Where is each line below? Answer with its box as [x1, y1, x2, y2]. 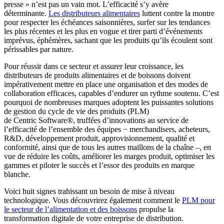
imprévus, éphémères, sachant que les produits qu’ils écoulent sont [4, 35, 212, 44]
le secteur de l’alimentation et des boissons [4, 204, 137, 213]
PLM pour [182, 195, 215, 204]
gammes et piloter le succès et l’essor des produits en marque [4, 160, 194, 169]
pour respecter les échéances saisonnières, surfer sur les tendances [4, 17, 210, 26]
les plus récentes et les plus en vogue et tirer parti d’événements [4, 26, 202, 35]
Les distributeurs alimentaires [48, 8, 140, 17]
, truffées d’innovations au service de [73, 115, 188, 124]
